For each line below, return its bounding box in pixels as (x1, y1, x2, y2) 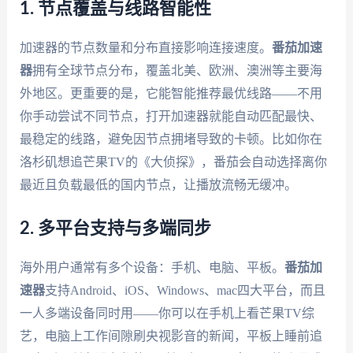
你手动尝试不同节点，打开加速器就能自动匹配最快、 (19, 110, 322, 124)
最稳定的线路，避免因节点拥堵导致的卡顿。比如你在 (19, 132, 322, 147)
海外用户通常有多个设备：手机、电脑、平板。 (19, 260, 284, 274)
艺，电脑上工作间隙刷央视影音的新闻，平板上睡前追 (19, 329, 322, 343)
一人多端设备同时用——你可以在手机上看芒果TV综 (19, 306, 314, 320)
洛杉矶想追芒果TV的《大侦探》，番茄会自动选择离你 (19, 155, 327, 169)
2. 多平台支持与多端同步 (19, 219, 211, 237)
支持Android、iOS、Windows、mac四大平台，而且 (44, 283, 325, 297)
